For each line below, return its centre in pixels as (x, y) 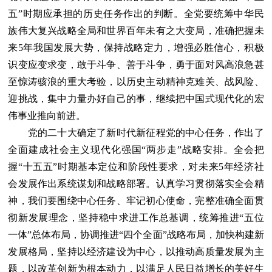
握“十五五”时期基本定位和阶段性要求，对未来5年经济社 (136, 166)
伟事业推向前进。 (47, 115)
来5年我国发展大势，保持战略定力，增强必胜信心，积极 (136, 47)
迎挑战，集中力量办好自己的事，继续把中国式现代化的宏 (136, 98)
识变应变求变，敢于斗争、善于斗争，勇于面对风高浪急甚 (136, 64)
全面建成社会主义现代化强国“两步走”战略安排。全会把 (136, 149)
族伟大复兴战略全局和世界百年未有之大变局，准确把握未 (136, 30)
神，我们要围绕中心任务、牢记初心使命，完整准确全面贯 (136, 200)
